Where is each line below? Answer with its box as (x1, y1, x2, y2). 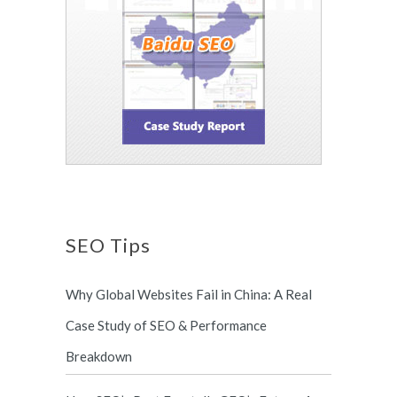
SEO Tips (66, 233, 151, 257)
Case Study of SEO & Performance (66, 317, 267, 333)
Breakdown (66, 348, 132, 364)
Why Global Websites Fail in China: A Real (66, 286, 312, 302)
